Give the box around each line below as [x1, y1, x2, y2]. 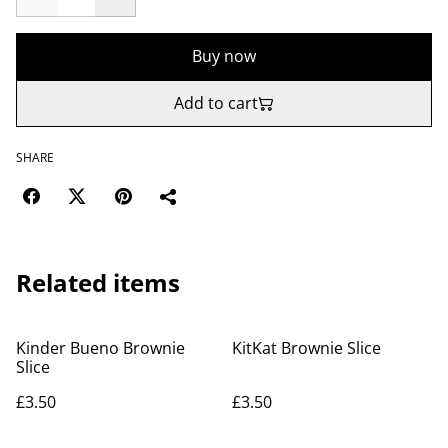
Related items [16, 266, 180, 299]
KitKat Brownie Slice [232, 337, 381, 359]
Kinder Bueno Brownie [16, 337, 185, 359]
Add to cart [174, 92, 258, 114]
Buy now [192, 45, 256, 67]
